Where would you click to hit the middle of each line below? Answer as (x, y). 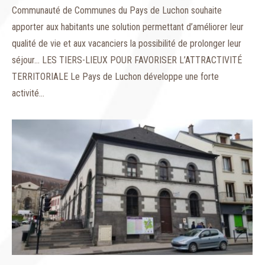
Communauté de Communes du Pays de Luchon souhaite (117, 10)
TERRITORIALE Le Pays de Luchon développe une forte (115, 76)
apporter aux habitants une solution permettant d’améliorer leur (128, 27)
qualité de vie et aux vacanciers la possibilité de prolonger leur (127, 43)
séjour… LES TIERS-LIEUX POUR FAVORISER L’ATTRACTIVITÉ (127, 60)
